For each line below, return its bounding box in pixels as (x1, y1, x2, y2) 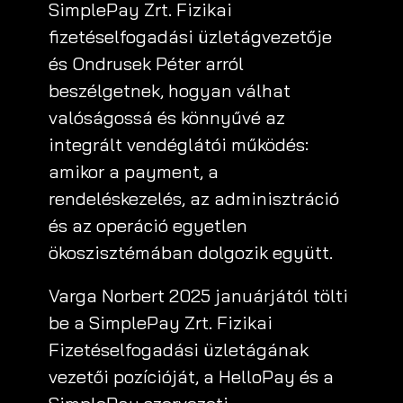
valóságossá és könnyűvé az (49, 106, 285, 129)
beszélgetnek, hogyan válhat (49, 79, 291, 102)
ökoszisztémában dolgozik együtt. (49, 241, 333, 264)
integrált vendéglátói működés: (49, 133, 309, 156)
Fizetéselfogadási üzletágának (49, 338, 309, 361)
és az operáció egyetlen (49, 214, 247, 237)
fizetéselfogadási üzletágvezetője (49, 25, 332, 48)
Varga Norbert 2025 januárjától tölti (49, 284, 348, 307)
